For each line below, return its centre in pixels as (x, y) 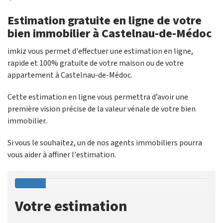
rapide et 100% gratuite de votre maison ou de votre (96, 63)
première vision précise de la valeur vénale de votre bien (102, 109)
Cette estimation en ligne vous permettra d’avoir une (98, 97)
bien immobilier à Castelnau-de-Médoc (110, 34)
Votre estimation (71, 206)
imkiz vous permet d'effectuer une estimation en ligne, (100, 51)
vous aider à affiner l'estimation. (62, 155)
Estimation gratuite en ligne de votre (105, 21)
